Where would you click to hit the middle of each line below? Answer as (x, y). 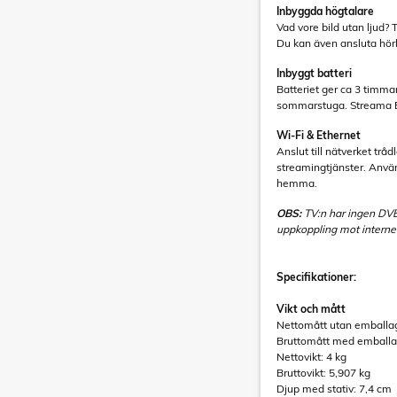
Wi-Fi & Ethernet (319, 135)
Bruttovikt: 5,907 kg (323, 373)
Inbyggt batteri (314, 73)
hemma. (297, 183)
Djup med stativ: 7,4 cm (334, 389)
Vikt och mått (311, 309)
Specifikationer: (318, 277)
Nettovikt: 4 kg (311, 357)
